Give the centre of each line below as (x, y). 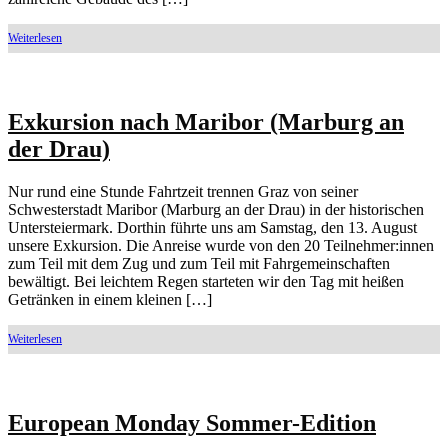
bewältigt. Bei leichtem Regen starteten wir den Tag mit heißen (206, 282)
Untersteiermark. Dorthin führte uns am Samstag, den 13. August (212, 228)
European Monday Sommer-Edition (192, 423)
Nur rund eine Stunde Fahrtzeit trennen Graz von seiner (183, 192)
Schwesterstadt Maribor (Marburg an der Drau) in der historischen (216, 210)
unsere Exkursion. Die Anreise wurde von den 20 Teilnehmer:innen (221, 246)
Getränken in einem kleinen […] (110, 300)
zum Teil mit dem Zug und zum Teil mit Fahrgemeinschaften (199, 264)
